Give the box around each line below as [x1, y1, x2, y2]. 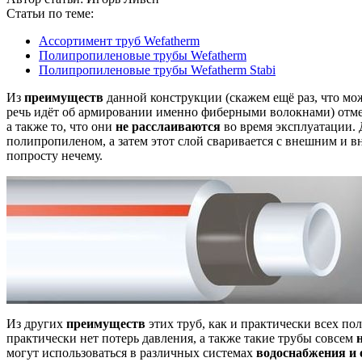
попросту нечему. [6, 149, 103, 163]
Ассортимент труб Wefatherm [39, 34, 200, 48]
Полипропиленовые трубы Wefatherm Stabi [39, 63, 276, 78]
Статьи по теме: [6, 6, 94, 21]
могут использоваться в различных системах [6, 346, 256, 360]
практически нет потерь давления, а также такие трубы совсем [6, 331, 356, 346]
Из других [6, 317, 66, 331]
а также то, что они [6, 120, 116, 134]
